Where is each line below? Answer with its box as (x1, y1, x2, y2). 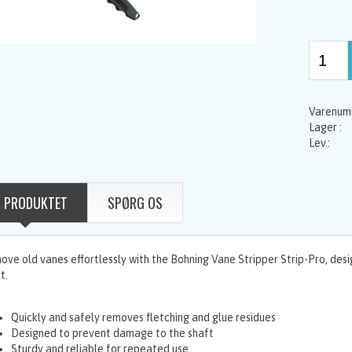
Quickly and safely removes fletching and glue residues (10, 311, 276, 324)
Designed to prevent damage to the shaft (10, 327, 214, 339)
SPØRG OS (107, 192, 163, 213)
